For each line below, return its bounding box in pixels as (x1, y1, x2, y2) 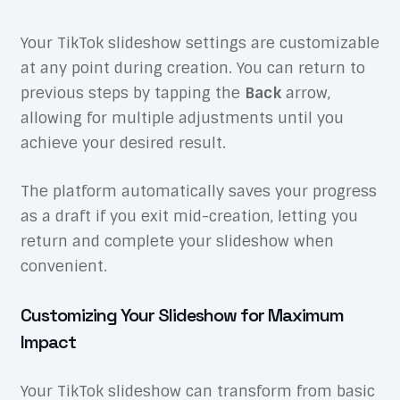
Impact (20, 329, 76, 354)
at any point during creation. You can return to (20, 57, 365, 78)
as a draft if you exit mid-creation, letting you (20, 205, 358, 226)
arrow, (280, 82, 330, 103)
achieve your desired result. (20, 132, 226, 153)
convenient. (20, 255, 107, 276)
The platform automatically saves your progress (20, 180, 377, 201)
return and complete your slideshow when (20, 230, 334, 251)
